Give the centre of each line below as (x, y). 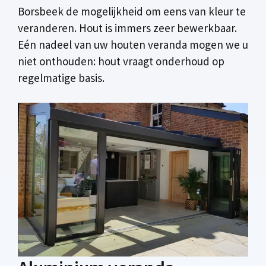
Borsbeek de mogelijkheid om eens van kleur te (132, 11)
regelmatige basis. (61, 77)
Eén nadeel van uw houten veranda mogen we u (133, 44)
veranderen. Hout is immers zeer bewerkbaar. (127, 28)
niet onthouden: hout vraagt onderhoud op (121, 61)
